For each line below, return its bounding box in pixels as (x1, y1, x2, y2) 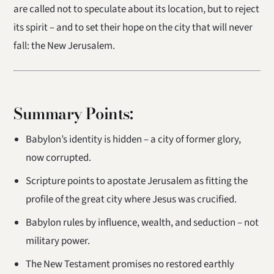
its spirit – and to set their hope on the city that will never (13, 20, 253, 35)
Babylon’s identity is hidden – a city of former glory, (25, 132, 241, 147)
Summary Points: (13, 101, 133, 125)
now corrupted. (25, 150, 91, 166)
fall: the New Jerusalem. (13, 39, 116, 54)
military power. (25, 234, 90, 249)
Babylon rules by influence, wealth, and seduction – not (25, 215, 259, 231)
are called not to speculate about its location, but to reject (13, 2, 260, 17)
